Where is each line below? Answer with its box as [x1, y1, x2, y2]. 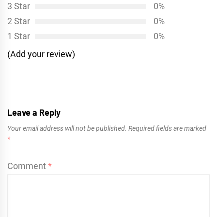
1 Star [7, 31, 30, 42]
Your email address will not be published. [7, 124, 127, 133]
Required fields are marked [128, 124, 206, 133]
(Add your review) [7, 49, 75, 60]
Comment [7, 161, 48, 171]
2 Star [7, 16, 30, 27]
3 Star [7, 1, 30, 12]
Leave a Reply [7, 107, 61, 118]
